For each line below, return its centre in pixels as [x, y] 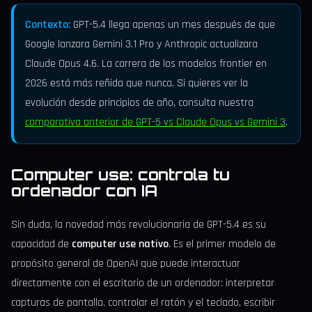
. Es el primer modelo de [222, 244]
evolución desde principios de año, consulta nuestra [139, 102]
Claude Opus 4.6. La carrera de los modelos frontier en [146, 63]
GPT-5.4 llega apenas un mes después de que [173, 24]
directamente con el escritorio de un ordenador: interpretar [143, 283]
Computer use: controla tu [120, 174]
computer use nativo [120, 244]
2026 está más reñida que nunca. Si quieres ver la [136, 83]
